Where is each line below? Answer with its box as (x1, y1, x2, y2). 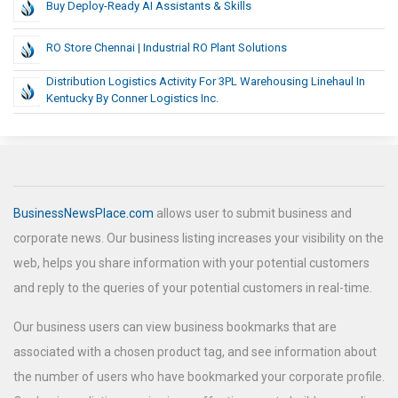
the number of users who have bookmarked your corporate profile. (13, 370, 385, 385)
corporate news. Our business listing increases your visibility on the (13, 231, 384, 246)
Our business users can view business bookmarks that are (13, 320, 337, 335)
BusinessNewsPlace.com (13, 206, 154, 221)
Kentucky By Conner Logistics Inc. (46, 92, 219, 106)
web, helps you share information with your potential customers (13, 256, 370, 271)
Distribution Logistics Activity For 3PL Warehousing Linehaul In (46, 75, 365, 89)
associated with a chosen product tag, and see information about (13, 345, 377, 360)
